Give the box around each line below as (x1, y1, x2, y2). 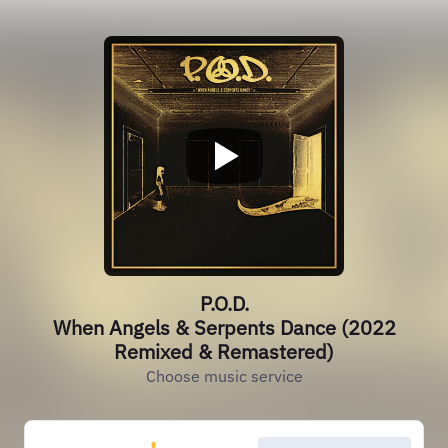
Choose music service (145, 366, 303, 386)
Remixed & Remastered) (114, 338, 334, 365)
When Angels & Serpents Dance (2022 (52, 314, 396, 341)
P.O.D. (199, 290, 249, 317)
